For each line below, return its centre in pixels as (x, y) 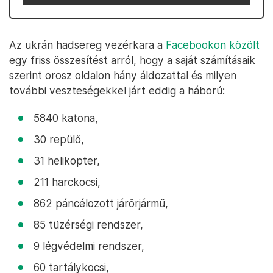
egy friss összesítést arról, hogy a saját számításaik (132, 60)
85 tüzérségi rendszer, (88, 225)
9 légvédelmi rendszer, (89, 246)
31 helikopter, (67, 161)
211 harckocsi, (67, 182)
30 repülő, (59, 139)
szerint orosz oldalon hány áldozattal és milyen (123, 75)
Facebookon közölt (213, 45)
